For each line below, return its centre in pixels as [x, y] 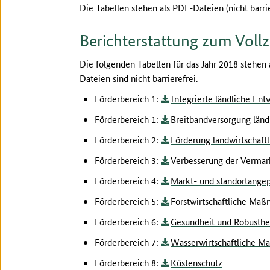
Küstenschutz [196, 262]
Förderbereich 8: [128, 262]
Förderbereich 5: [128, 201]
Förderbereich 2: [128, 140]
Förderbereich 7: [128, 242]
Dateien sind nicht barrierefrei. [139, 78]
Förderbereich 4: [128, 181]
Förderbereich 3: [128, 160]
